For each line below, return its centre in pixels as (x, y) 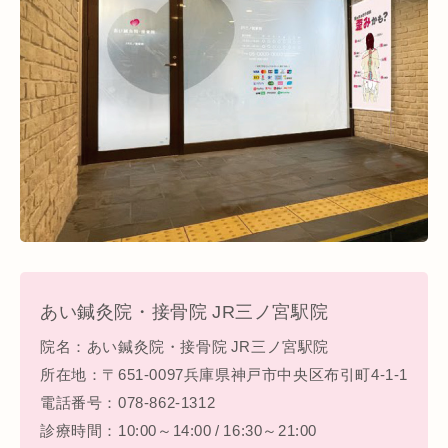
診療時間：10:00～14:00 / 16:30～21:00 (179, 429)
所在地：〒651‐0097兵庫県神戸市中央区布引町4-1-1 (224, 373)
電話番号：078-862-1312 (128, 401)
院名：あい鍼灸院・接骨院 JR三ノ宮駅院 (184, 345)
